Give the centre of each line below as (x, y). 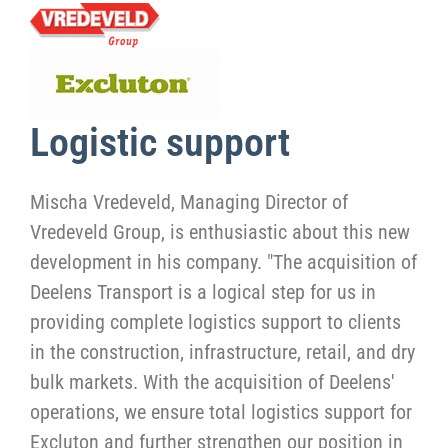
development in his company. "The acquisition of (223, 262)
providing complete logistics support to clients (215, 322)
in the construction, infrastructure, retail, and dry (222, 352)
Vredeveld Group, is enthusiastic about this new (220, 232)
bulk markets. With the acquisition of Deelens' (212, 382)
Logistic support (160, 143)
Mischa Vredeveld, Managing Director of (189, 202)
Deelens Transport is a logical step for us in (203, 292)
